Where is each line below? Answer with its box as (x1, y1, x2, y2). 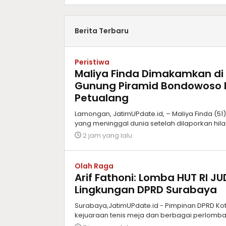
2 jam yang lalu (83, 131, 132, 141)
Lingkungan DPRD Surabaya (75, 183, 217, 197)
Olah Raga (75, 161, 114, 172)
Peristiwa (75, 57, 109, 68)
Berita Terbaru (75, 26, 129, 36)
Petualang (75, 91, 129, 105)
